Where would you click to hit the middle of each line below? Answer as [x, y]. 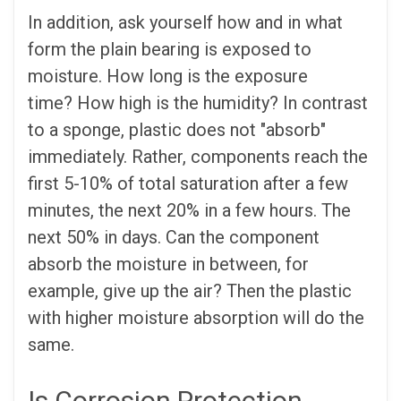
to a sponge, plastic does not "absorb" [177, 129]
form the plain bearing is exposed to [170, 49]
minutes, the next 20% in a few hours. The [189, 210]
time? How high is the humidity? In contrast [198, 102]
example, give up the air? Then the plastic [190, 290]
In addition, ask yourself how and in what [185, 22]
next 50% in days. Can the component [174, 237]
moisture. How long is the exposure [168, 76]
